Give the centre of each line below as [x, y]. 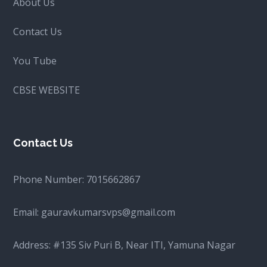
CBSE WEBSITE [47, 90]
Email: [27, 212]
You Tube [35, 61]
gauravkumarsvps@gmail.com [108, 212]
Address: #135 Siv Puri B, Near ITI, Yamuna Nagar [125, 245]
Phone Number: [50, 180]
